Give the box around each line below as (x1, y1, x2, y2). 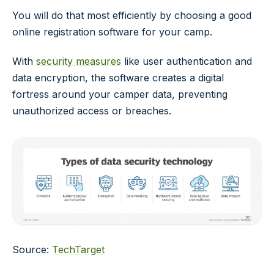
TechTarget (52, 243, 105, 256)
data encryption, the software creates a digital (12, 71, 224, 84)
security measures (36, 54, 121, 67)
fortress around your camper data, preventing (12, 87, 228, 100)
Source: (12, 243, 52, 256)
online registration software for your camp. (12, 26, 212, 39)
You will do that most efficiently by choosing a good (12, 9, 251, 22)
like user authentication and (121, 54, 252, 67)
